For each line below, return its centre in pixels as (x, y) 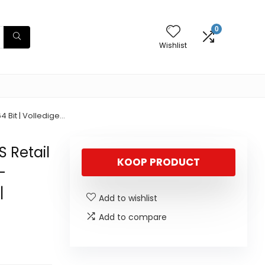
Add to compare (133, 217)
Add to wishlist (128, 198)
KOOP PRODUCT (159, 162)
